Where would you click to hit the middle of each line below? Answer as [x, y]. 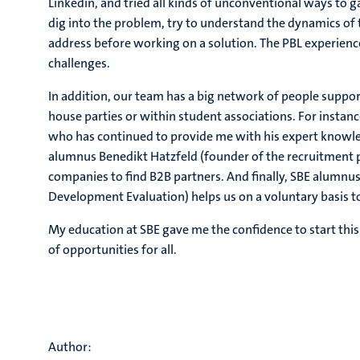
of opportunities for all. [112, 250]
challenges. [79, 63]
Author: [70, 347]
